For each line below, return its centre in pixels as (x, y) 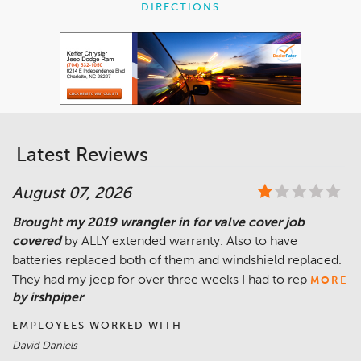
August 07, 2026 (72, 195)
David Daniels (45, 346)
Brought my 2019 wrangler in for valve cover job (158, 224)
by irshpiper (48, 299)
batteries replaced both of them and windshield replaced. (177, 261)
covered (37, 242)
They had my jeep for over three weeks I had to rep (160, 281)
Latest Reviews (82, 156)
